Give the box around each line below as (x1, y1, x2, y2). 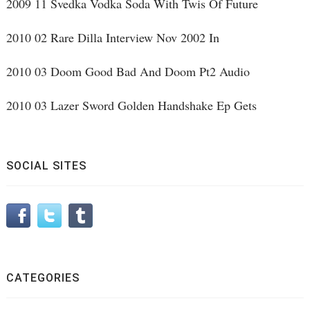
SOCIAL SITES (6, 159, 86, 173)
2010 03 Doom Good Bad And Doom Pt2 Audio (6, 63, 250, 80)
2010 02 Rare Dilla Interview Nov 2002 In (6, 29, 219, 46)
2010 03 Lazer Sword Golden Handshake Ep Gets (6, 97, 257, 114)
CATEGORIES (6, 271, 80, 285)
